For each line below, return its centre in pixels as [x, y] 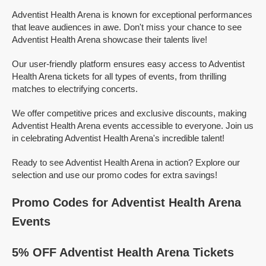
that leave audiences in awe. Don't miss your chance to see [127, 27]
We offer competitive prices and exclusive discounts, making [129, 113]
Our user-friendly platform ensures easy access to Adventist [128, 64]
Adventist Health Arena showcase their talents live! [110, 39]
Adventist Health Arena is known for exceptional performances [132, 15]
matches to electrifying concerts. [75, 89]
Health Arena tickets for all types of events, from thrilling [119, 76]
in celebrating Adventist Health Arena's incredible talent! [118, 138]
